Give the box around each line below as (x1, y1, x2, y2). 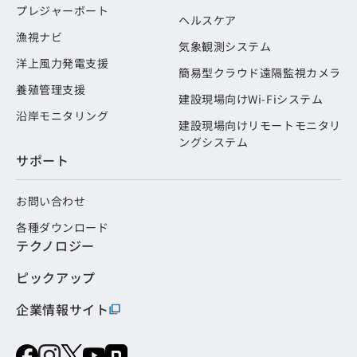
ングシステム (178, 133, 249, 150)
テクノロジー (16, 235, 95, 255)
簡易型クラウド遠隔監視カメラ (178, 64, 341, 80)
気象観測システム (178, 37, 272, 54)
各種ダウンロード (16, 218, 109, 235)
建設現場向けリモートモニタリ (178, 116, 341, 133)
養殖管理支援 (16, 80, 86, 97)
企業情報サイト (16, 299, 109, 319)
